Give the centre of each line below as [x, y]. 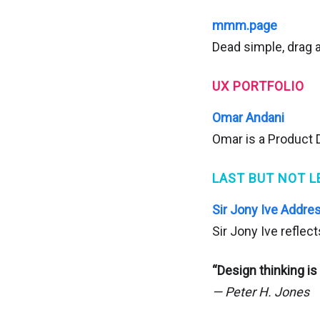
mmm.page [245, 25]
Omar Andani [248, 117]
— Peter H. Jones [261, 292]
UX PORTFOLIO [258, 86]
